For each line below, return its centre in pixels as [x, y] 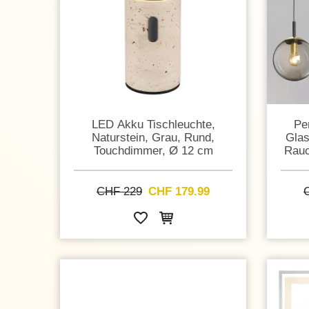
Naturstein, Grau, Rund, [153, 137]
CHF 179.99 [179, 191]
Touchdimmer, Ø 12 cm [153, 150]
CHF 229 [119, 191]
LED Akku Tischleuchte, [153, 124]
